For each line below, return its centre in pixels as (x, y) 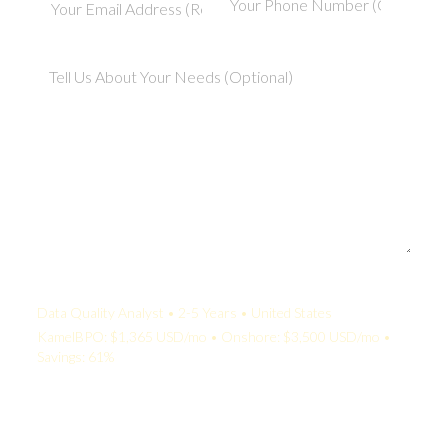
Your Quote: (78, 288)
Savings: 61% (75, 356)
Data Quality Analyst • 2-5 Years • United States (184, 312)
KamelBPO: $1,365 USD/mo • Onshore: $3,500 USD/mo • (214, 336)
